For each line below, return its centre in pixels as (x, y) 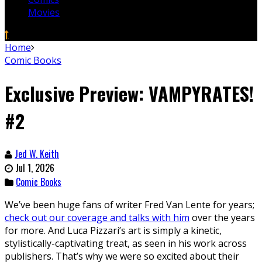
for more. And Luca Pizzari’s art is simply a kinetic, (113, 230)
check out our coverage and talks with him (97, 217)
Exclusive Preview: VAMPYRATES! (129, 93)
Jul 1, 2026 (35, 168)
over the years (222, 217)
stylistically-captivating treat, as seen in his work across (126, 243)
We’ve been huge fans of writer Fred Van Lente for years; (130, 204)
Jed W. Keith (37, 154)
